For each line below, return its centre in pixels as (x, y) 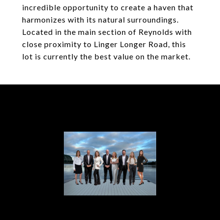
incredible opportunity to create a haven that (108, 7)
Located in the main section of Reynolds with (107, 32)
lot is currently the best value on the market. (106, 56)
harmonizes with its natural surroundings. (100, 19)
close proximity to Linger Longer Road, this (104, 44)
